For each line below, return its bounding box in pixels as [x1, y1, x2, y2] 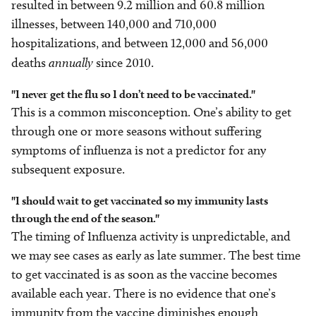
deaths [11, 55, 49, 71]
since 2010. [96, 55, 154, 71]
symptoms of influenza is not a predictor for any [11, 142, 266, 159]
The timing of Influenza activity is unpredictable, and [11, 229, 291, 245]
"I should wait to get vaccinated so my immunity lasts [11, 194, 268, 208]
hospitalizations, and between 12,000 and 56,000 [11, 35, 268, 51]
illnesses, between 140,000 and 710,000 [11, 16, 217, 32]
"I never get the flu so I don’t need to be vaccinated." [11, 87, 255, 102]
